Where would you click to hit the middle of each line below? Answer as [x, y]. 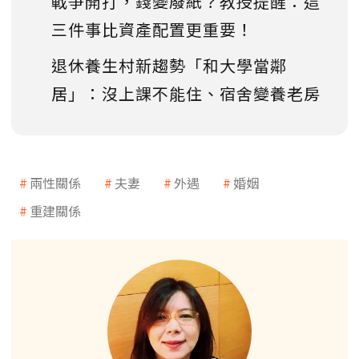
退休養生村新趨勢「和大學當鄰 [169, 66]
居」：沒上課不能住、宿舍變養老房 [186, 94]
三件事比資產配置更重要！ [152, 30]
